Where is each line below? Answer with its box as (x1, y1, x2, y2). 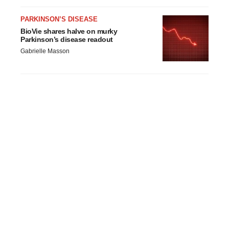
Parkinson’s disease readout (20, 35, 113, 43)
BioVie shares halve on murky (20, 27, 117, 35)
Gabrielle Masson (20, 48, 70, 55)
